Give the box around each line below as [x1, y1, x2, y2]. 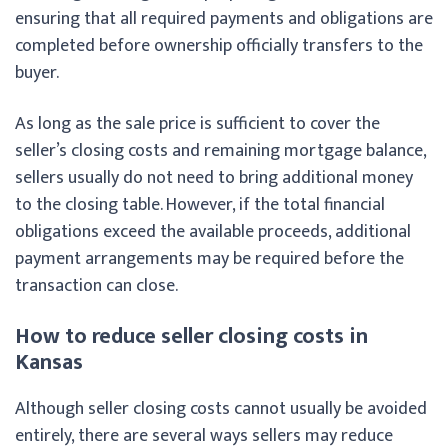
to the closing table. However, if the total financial [15, 189, 385, 220]
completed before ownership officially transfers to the [15, 30, 423, 61]
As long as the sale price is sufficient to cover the [15, 108, 380, 139]
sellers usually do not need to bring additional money [15, 162, 413, 193]
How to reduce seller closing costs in [15, 317, 368, 355]
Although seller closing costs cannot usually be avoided [15, 393, 427, 424]
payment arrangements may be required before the [15, 243, 404, 274]
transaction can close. [15, 270, 178, 301]
